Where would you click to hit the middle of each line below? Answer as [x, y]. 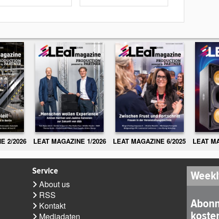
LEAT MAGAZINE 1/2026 [69, 141]
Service [45, 170]
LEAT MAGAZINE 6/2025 [150, 141]
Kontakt [53, 205]
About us [55, 184]
